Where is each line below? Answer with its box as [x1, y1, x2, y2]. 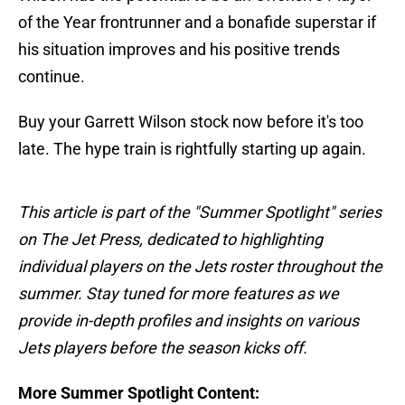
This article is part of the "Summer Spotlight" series [18, 202, 381, 222]
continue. [18, 67, 85, 87]
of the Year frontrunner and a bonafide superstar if [18, 13, 376, 33]
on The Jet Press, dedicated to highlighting [18, 230, 323, 250]
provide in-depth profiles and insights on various [18, 311, 359, 331]
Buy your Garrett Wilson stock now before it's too [18, 112, 363, 132]
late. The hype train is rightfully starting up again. [18, 139, 366, 159]
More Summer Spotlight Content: [18, 383, 259, 403]
